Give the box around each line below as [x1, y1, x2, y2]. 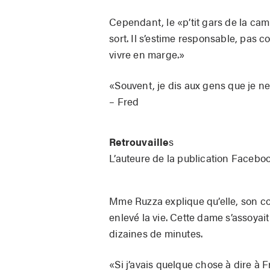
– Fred [109, 94, 139, 109]
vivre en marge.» [109, 47, 185, 62]
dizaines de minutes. [109, 226, 203, 241]
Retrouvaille [109, 134, 169, 149]
